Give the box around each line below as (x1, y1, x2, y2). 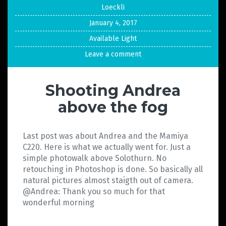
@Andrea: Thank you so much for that (23, 187, 165, 197)
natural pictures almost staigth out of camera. (23, 176, 193, 186)
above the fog (58, 98, 168, 117)
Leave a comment (85, 50, 141, 59)
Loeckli (101, 3, 125, 12)
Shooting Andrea (45, 81, 181, 100)
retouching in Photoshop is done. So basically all (23, 164, 203, 175)
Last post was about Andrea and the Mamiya (23, 131, 188, 141)
